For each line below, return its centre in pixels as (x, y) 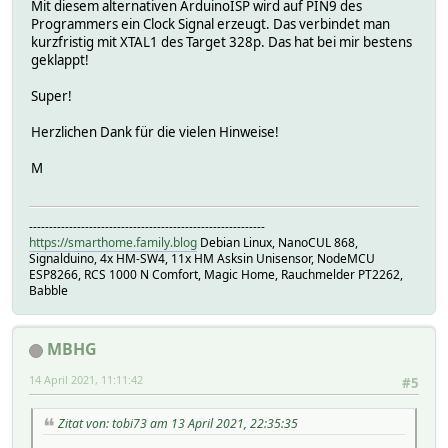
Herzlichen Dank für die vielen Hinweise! (155, 131)
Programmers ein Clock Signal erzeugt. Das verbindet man (210, 23)
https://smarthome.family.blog (113, 243)
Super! (51, 95)
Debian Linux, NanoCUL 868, (277, 243)
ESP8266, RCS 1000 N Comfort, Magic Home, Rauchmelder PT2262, (216, 275)
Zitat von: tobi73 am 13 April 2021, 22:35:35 (178, 424)
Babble (48, 291)
